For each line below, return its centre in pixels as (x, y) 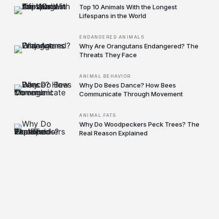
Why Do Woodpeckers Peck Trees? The (140, 124)
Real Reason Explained (114, 133)
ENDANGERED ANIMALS (112, 37)
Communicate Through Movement (131, 94)
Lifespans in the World (113, 16)
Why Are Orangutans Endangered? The (139, 46)
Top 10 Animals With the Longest (128, 7)
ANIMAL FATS (98, 115)
